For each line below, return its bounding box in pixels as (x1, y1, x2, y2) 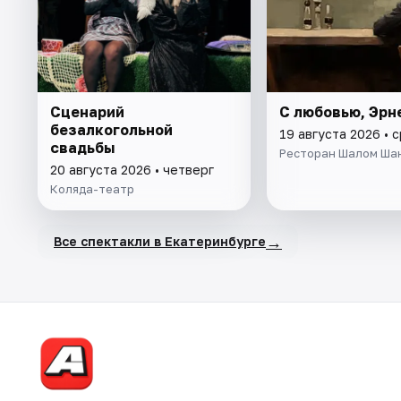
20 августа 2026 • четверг (50, 161, 214, 177)
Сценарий (50, 102, 124, 121)
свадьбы (50, 138, 115, 157)
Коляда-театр (50, 181, 134, 196)
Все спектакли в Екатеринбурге (54, 234, 266, 250)
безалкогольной (50, 120, 173, 139)
